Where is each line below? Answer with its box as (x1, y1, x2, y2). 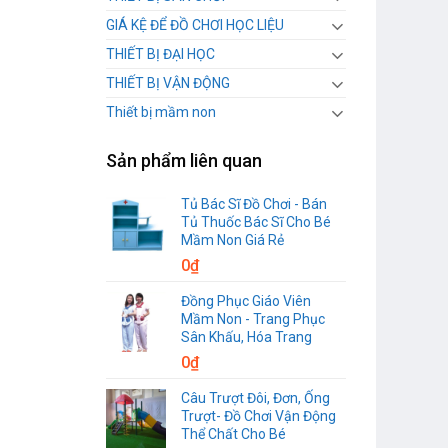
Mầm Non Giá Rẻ (181, 231, 284, 248)
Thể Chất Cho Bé (181, 425, 286, 442)
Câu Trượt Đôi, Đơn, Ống (181, 389, 330, 406)
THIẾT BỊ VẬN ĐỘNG (106, 75, 230, 92)
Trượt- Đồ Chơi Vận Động (181, 407, 336, 424)
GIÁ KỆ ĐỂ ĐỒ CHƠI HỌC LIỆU (106, 17, 284, 34)
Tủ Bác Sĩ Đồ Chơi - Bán (181, 195, 327, 212)
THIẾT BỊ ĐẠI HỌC (106, 46, 215, 63)
